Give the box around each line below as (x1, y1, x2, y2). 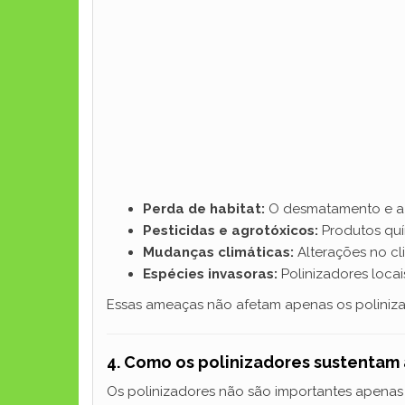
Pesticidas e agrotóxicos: (143, 222, 318, 239)
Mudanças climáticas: (143, 244, 294, 260)
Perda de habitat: (143, 201, 265, 217)
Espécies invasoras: (143, 266, 278, 282)
